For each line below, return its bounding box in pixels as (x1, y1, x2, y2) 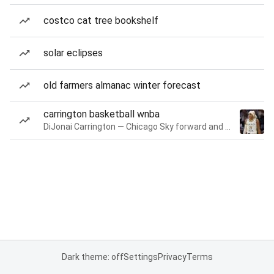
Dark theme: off (61, 252, 124, 262)
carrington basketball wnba (43, 108, 160, 120)
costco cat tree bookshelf (43, 15, 158, 26)
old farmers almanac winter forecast (43, 80, 201, 91)
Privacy (157, 252, 187, 262)
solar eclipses (43, 47, 103, 59)
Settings (123, 252, 158, 262)
